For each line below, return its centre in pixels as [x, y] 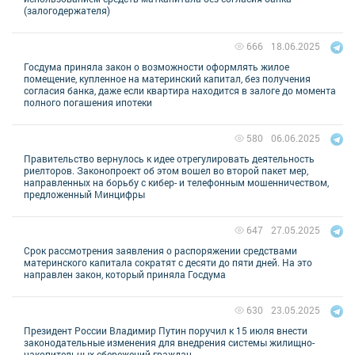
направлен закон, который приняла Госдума [125, 274]
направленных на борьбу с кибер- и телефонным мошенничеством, [176, 182]
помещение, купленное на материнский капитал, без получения [167, 78]
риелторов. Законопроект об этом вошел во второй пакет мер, [166, 170]
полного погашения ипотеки [88, 102]
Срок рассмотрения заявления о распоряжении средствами [160, 250]
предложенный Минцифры [84, 194]
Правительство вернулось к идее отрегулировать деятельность [169, 158]
